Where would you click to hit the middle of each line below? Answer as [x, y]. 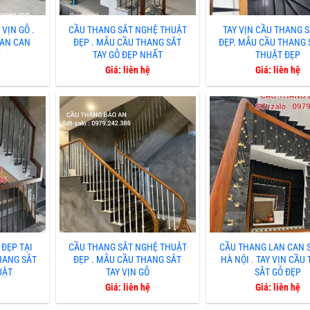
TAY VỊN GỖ [127, 273]
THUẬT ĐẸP [278, 55]
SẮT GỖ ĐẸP [278, 273]
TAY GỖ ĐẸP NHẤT [127, 55]
